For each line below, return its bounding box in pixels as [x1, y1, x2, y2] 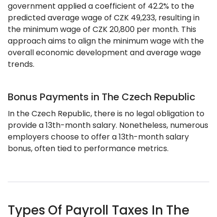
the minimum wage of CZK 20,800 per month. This [8, 24, 196, 35]
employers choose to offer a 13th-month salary [8, 131, 189, 142]
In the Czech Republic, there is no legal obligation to [8, 108, 204, 119]
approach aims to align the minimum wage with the [8, 35, 204, 46]
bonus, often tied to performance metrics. [8, 143, 169, 154]
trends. [8, 59, 34, 70]
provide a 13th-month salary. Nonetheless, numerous [8, 120, 208, 131]
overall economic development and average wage [8, 47, 201, 58]
